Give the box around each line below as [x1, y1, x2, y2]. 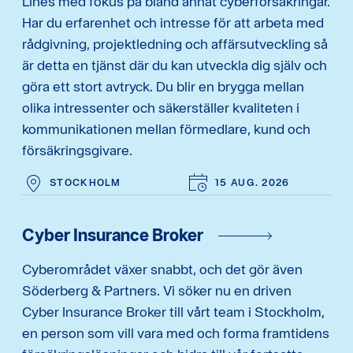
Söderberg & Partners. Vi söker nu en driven [22, 282, 292, 299]
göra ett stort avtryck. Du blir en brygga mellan [22, 78, 304, 95]
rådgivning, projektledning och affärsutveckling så [22, 35, 328, 53]
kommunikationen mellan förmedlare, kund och [22, 121, 310, 138]
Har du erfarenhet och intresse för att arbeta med [22, 14, 324, 32]
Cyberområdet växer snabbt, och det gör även [22, 261, 303, 278]
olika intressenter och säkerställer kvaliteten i [22, 99, 299, 117]
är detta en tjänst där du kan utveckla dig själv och [22, 57, 327, 74]
